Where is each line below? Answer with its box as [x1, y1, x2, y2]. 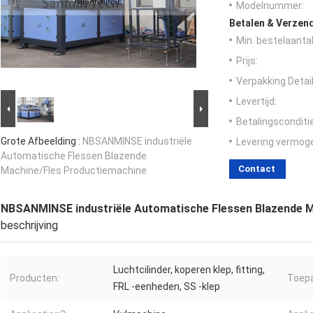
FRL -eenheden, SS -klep [113, 281, 220, 293]
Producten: [10, 272, 59, 284]
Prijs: [236, 55, 258, 67]
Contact [238, 163, 275, 175]
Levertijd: [236, 96, 277, 108]
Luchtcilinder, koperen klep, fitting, [113, 264, 265, 276]
